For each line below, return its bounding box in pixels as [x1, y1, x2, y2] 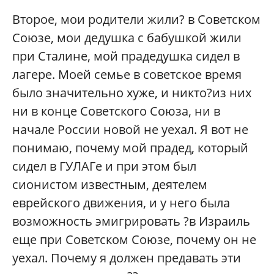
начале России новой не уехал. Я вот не [12, 120, 248, 138]
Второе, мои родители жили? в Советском [12, 10, 261, 28]
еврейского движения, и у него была [12, 194, 230, 211]
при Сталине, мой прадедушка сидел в [12, 47, 240, 64]
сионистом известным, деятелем [12, 176, 207, 193]
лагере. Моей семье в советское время [12, 65, 242, 83]
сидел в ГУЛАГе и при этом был [12, 157, 196, 174]
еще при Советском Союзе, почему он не [12, 231, 256, 248]
